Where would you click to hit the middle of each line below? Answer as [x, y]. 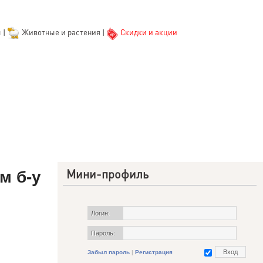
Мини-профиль [107, 174]
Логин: [100, 213]
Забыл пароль [109, 252]
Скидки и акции [149, 32]
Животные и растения [61, 32]
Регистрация [154, 252]
